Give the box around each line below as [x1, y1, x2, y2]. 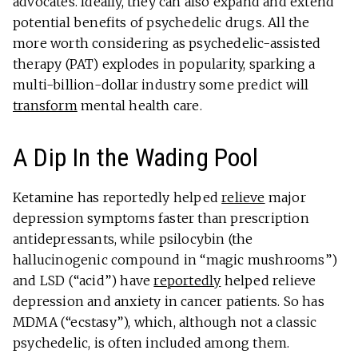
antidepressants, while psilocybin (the [13, 231, 253, 248]
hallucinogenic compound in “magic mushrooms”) [13, 252, 338, 268]
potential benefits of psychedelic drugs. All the [13, 14, 310, 31]
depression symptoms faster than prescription [13, 210, 309, 227]
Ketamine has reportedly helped [13, 189, 222, 206]
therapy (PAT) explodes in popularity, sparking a [13, 56, 316, 73]
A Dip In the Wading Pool [13, 142, 258, 173]
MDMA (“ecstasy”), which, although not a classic [13, 314, 317, 331]
